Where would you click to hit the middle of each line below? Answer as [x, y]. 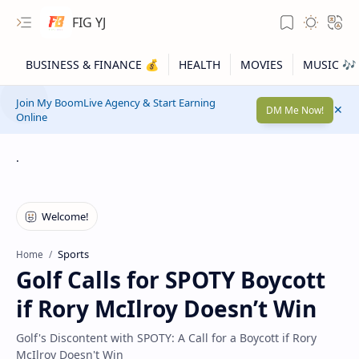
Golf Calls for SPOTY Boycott [171, 280]
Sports [73, 254]
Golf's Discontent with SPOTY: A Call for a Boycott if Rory [166, 338]
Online [32, 117]
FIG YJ [89, 22]
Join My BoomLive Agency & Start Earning [116, 103]
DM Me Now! [295, 110]
